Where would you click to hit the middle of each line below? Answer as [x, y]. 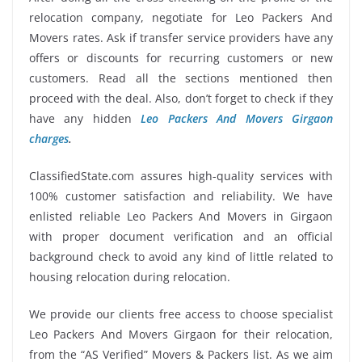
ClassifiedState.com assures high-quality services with [181, 175]
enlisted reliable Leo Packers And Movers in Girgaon [181, 216]
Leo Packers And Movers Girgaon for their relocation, [181, 334]
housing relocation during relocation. [130, 276]
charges [49, 138]
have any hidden [85, 118]
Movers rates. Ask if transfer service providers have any [181, 37]
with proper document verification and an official [181, 236]
